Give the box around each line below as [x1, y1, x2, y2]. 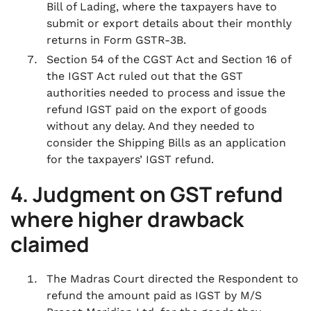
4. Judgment [10, 180, 135, 208]
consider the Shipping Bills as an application [47, 136, 286, 149]
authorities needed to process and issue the [47, 86, 285, 99]
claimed [10, 230, 90, 258]
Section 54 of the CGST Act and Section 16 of [47, 53, 291, 66]
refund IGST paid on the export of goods [47, 103, 267, 116]
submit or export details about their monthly [47, 17, 292, 30]
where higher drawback [10, 205, 244, 233]
